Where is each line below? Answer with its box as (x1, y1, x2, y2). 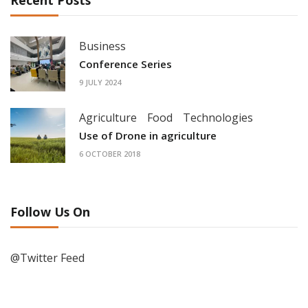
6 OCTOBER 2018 (79, 149, 140, 159)
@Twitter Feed (10, 250, 85, 265)
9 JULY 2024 (79, 78, 121, 88)
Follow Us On (10, 203, 90, 220)
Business (79, 38, 126, 54)
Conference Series (79, 56, 172, 71)
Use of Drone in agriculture (79, 128, 217, 142)
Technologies (183, 109, 253, 125)
